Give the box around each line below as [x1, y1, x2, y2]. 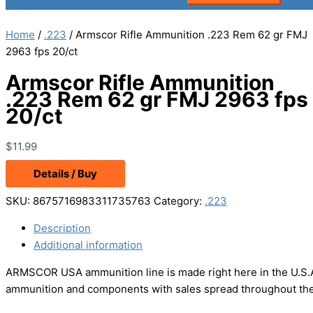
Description [34, 221, 91, 235]
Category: [154, 194, 205, 208]
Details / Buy [34, 167, 97, 181]
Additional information [34, 238, 143, 252]
